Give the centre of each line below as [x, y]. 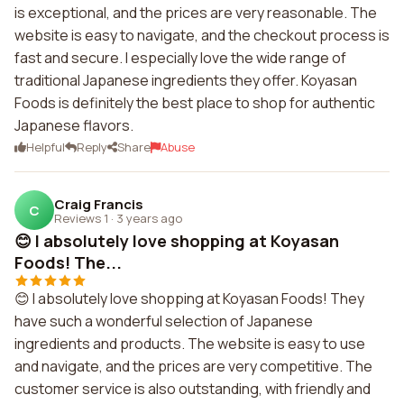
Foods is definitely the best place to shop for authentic [195, 103]
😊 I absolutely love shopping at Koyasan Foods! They [189, 298]
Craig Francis [99, 204]
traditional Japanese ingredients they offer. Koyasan [186, 80]
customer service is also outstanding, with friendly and [193, 389]
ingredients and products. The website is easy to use [190, 344]
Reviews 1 [81, 218]
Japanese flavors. [74, 125]
